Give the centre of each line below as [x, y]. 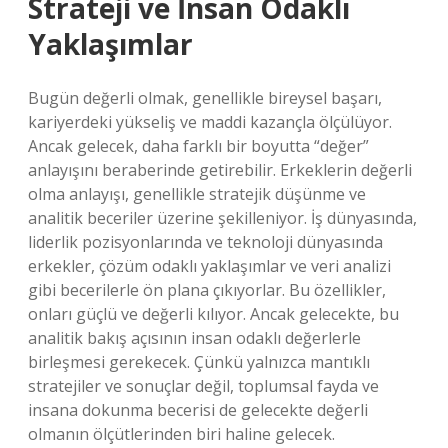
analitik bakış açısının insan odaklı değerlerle [194, 338]
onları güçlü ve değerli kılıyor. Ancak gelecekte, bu [213, 314]
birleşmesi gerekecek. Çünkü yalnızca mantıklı [199, 362]
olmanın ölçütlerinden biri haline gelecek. [181, 434]
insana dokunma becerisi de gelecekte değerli [198, 410]
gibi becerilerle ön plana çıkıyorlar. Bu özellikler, [207, 290]
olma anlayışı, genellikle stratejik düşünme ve [197, 194]
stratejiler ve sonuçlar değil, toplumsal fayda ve [203, 386]
